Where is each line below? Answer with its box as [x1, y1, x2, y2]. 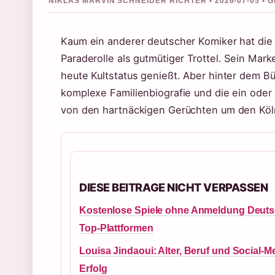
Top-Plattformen [79, 223, 153, 233]
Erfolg [79, 263, 107, 274]
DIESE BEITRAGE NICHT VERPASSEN [79, 180, 268, 194]
